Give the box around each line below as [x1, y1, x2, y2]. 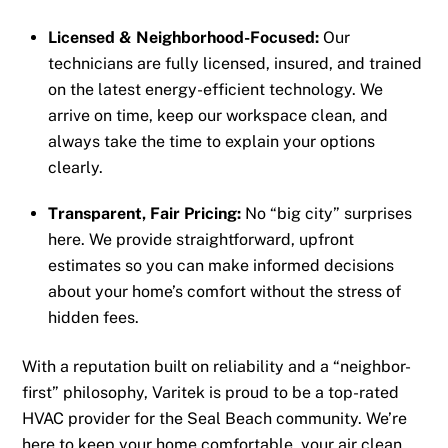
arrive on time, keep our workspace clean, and [48, 105, 388, 125]
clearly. [48, 157, 103, 177]
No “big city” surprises [241, 204, 412, 224]
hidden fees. [48, 308, 139, 328]
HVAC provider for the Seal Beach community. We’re [22, 408, 408, 428]
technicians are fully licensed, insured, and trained [48, 53, 422, 73]
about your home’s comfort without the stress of [48, 282, 401, 302]
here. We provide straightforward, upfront [48, 230, 354, 250]
